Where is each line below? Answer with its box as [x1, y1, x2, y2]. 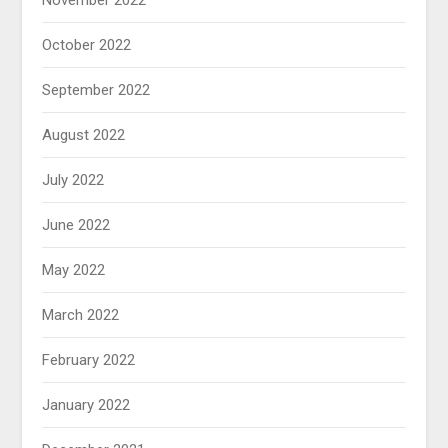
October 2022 [42, 36, 132, 55]
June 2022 [42, 216, 111, 235]
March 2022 [42, 306, 120, 325]
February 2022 [42, 351, 136, 370]
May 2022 [42, 261, 106, 280]
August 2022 [42, 126, 126, 145]
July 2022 [42, 171, 105, 190]
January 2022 [42, 396, 131, 415]
